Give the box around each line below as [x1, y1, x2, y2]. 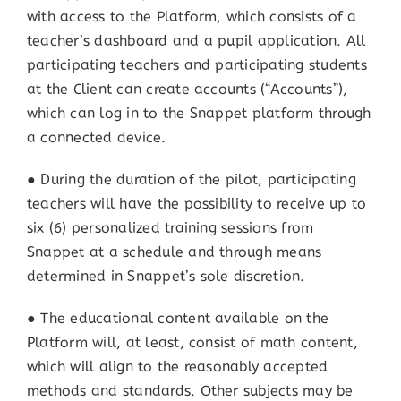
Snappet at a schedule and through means [26, 242, 322, 263]
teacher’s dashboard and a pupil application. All [26, 30, 366, 52]
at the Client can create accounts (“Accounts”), [26, 79, 348, 100]
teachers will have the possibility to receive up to [26, 193, 367, 215]
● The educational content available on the [26, 308, 329, 329]
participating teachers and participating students [26, 55, 367, 76]
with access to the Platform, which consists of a [26, 6, 357, 28]
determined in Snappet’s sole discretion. [26, 266, 305, 287]
